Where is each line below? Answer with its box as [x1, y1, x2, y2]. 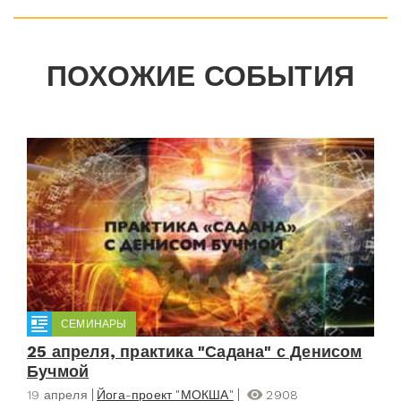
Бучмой [27, 362, 90, 381]
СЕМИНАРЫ [61, 318, 127, 331]
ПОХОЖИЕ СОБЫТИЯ [47, 59, 354, 94]
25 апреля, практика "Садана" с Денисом [27, 342, 363, 362]
